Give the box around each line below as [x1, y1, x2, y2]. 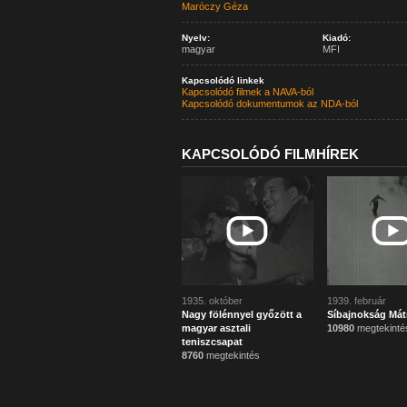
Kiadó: [322, 33, 351, 43]
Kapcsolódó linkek [181, 75, 264, 85]
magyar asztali [181, 323, 251, 333]
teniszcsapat [181, 336, 243, 347]
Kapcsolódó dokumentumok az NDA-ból [181, 98, 358, 109]
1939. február [326, 295, 386, 306]
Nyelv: [181, 33, 210, 43]
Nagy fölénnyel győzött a [181, 309, 302, 320]
